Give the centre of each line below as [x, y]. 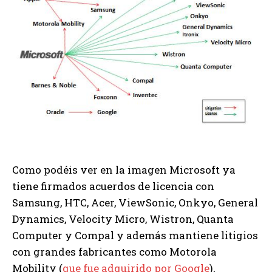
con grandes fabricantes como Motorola [114, 251]
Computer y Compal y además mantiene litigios [135, 235]
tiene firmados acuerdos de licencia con [113, 186]
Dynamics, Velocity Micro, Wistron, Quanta [123, 219]
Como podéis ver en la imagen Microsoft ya [124, 169]
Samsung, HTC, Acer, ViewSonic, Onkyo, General [135, 202]
